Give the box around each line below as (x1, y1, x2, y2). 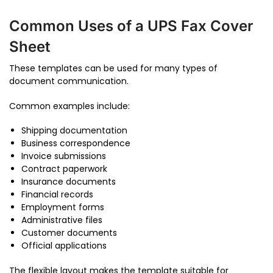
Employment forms (21, 201, 104, 214)
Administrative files (21, 214, 102, 227)
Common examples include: (9, 99, 130, 112)
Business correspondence (21, 137, 130, 150)
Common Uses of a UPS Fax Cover (9, 17, 253, 35)
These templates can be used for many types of (9, 62, 218, 75)
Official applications (21, 239, 107, 252)
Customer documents (21, 227, 117, 239)
